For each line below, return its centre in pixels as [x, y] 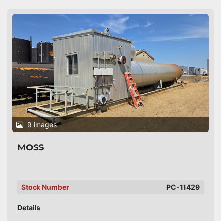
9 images [42, 125]
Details [29, 207]
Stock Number [45, 187]
